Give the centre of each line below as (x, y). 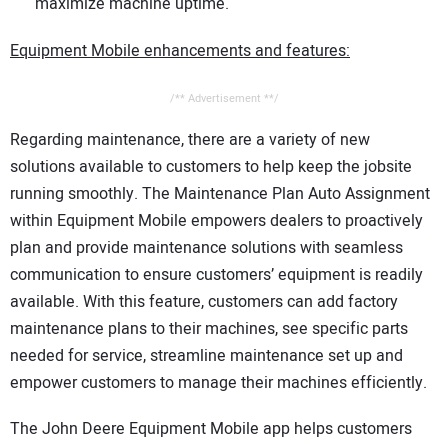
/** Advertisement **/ (224, 98)
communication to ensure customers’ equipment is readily (216, 274)
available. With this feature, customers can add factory (204, 301)
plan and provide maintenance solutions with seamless (206, 247)
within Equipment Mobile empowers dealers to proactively (216, 220)
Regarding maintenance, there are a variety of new (190, 139)
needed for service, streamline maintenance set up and (206, 355)
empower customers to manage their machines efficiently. (218, 382)
